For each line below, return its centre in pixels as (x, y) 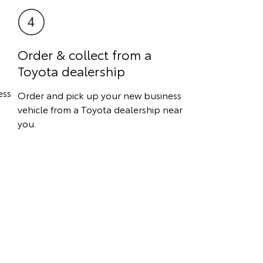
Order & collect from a (85, 54)
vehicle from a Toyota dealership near (100, 109)
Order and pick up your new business (100, 95)
